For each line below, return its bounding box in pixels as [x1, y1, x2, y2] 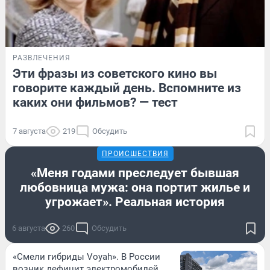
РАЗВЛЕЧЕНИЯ [13, 54, 71, 63]
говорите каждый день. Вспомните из [13, 81, 241, 96]
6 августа [12, 224, 45, 233]
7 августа [13, 127, 46, 136]
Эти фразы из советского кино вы [13, 66, 217, 81]
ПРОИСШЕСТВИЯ [101, 149, 169, 159]
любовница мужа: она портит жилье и [20, 180, 250, 195]
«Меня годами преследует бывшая [31, 166, 239, 181]
